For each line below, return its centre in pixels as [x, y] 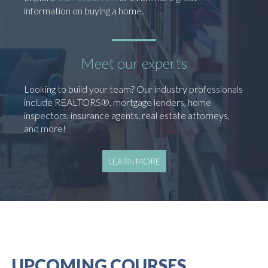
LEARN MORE [134, 162]
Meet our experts [134, 63]
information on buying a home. [84, 11]
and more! [45, 129]
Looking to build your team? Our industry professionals [133, 89]
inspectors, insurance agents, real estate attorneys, [127, 115]
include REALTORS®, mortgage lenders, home [118, 102]
